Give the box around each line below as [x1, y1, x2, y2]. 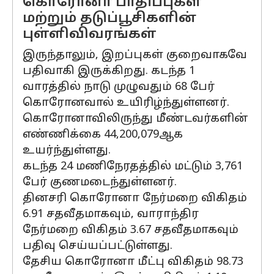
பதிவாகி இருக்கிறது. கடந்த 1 [23, 64, 195, 78]
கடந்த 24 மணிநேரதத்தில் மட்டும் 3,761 [23, 160, 243, 174]
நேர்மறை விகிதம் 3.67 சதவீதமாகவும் [23, 223, 239, 237]
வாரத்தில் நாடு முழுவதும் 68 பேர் [23, 80, 215, 94]
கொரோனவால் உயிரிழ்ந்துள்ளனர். [23, 96, 229, 110]
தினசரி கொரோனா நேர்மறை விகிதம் [23, 191, 247, 206]
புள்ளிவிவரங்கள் [23, 26, 157, 43]
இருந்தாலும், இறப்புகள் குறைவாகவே [23, 48, 247, 62]
